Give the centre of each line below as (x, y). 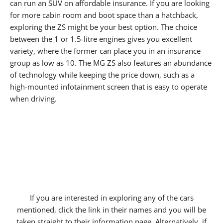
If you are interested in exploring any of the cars (111, 197)
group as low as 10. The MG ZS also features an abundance (111, 62)
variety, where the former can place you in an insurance (105, 51)
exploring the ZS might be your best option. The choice (104, 27)
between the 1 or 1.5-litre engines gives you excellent (101, 39)
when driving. (33, 98)
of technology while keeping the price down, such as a (102, 74)
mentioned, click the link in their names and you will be (111, 209)
